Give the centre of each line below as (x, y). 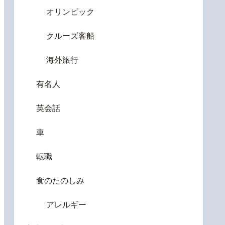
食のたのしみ (60, 180)
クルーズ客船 (70, 36)
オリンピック (70, 12)
